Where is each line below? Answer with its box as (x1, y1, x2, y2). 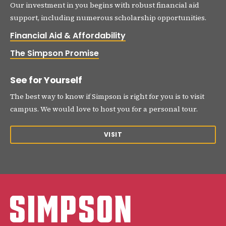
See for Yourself (10, 74, 82, 87)
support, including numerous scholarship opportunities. (10, 13, 206, 23)
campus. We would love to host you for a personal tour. (10, 104, 198, 115)
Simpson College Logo (10, 194, 83, 203)
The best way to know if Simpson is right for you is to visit (10, 91, 204, 102)
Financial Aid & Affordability (10, 30, 126, 42)
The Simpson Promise (10, 47, 99, 60)
